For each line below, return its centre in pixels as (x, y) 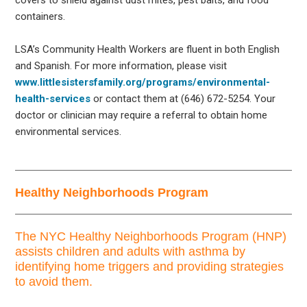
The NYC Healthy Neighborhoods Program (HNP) (151, 236)
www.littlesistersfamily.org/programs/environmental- (143, 82)
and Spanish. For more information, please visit (121, 65)
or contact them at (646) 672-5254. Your (183, 98)
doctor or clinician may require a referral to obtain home (142, 115)
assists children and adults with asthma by (131, 251)
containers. (40, 16)
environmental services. (69, 131)
